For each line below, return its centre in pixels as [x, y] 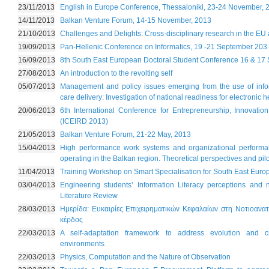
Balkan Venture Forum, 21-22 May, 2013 [125, 134]
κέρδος [71, 220]
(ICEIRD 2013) [84, 121]
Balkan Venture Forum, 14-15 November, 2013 [136, 20]
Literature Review [89, 196]
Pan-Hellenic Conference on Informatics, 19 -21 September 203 [164, 47]
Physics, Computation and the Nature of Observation [145, 257]
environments [82, 244]
